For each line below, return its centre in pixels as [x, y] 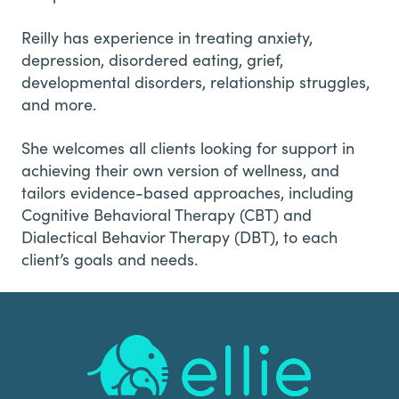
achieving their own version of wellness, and [180, 170]
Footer [55, 346]
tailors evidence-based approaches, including [187, 192]
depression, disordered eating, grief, [152, 59]
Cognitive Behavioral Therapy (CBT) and [167, 214]
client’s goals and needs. [110, 259]
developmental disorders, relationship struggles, [195, 81]
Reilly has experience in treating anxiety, [167, 37]
